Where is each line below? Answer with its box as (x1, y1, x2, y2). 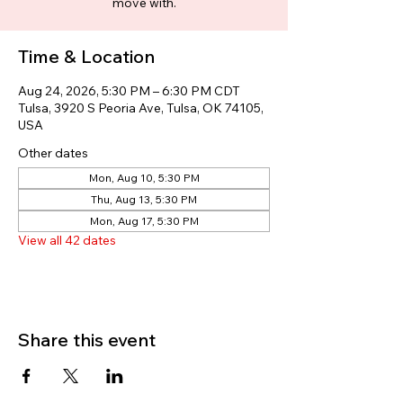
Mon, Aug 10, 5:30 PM (88, 171, 200, 184)
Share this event (18, 328, 156, 351)
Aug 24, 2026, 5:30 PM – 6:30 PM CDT (18, 83, 240, 99)
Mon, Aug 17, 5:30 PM (89, 214, 199, 228)
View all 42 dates (18, 232, 116, 248)
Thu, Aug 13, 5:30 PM (91, 193, 197, 206)
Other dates (18, 145, 88, 161)
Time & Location (18, 45, 155, 67)
